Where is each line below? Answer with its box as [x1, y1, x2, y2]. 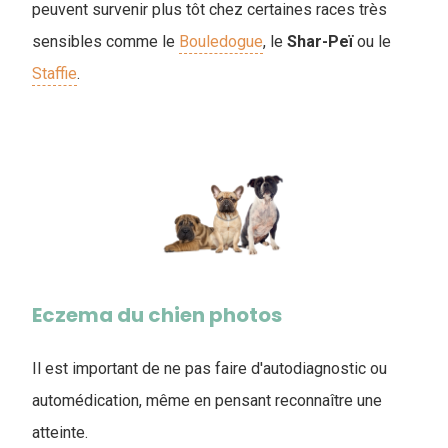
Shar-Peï [283, 32, 357, 51]
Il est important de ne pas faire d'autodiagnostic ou [32, 359, 387, 379]
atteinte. [32, 423, 88, 443]
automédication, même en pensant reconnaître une [32, 391, 382, 411]
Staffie [32, 64, 77, 83]
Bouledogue [179, 32, 263, 51]
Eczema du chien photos [32, 301, 282, 330]
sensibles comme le [32, 32, 179, 51]
